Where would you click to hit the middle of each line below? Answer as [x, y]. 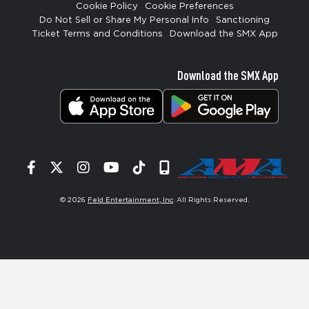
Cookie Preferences [189, 7]
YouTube [149, 167]
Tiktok [166, 167]
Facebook [69, 167]
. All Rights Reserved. [211, 200]
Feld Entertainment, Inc [130, 200]
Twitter [87, 167]
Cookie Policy [107, 7]
